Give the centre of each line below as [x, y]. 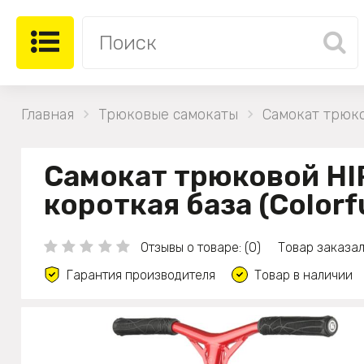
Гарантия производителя [141, 275]
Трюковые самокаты [168, 114]
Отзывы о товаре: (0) [200, 247]
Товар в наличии [303, 275]
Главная [48, 114]
